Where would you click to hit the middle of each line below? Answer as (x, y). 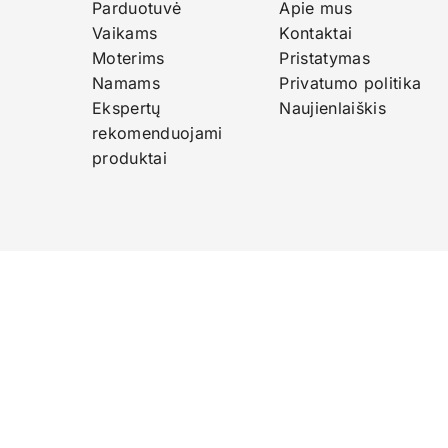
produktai (129, 158)
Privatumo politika (350, 83)
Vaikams (125, 33)
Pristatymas (324, 58)
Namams (126, 83)
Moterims (128, 58)
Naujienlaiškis (332, 108)
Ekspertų (126, 108)
